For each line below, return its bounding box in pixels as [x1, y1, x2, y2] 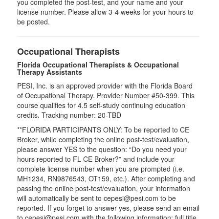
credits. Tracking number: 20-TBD [17, 110, 121, 120]
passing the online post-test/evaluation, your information [17, 183, 190, 193]
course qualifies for [17, 100, 78, 110]
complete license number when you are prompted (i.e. [17, 164, 184, 174]
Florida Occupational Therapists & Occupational [17, 60, 179, 69]
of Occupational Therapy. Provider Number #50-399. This [17, 90, 195, 100]
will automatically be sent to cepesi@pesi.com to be [17, 193, 176, 203]
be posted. [17, 17, 50, 26]
